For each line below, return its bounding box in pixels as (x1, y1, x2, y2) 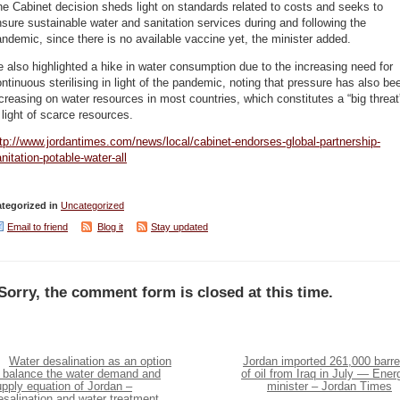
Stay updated (151, 221, 208, 232)
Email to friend (7, 221, 68, 232)
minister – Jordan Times (267, 379, 392, 393)
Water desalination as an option (9, 354, 171, 368)
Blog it (97, 221, 123, 232)
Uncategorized (61, 199, 124, 211)
